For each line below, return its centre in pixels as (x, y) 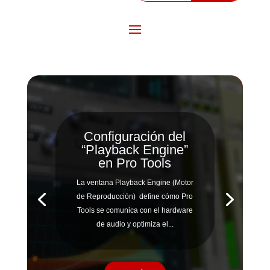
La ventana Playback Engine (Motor (135, 183)
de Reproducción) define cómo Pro (135, 197)
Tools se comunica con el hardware (135, 211)
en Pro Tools (135, 163)
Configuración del (135, 137)
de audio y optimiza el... (135, 224)
